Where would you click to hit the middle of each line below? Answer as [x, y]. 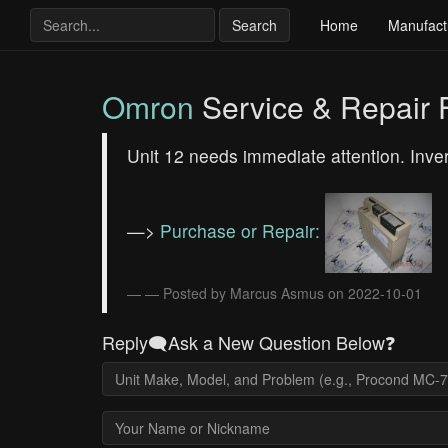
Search [254, 25]
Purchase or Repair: [242, 230]
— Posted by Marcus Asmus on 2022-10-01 [283, 293]
